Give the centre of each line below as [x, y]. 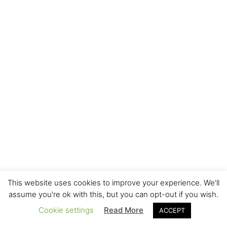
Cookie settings [66, 210]
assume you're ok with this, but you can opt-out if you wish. [113, 194]
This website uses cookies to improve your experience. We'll [113, 183]
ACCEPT [172, 210]
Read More [124, 210]
